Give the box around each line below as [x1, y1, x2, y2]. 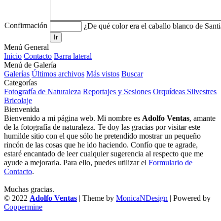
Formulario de [148, 158, 192, 167]
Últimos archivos [32, 69, 84, 78]
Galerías [4, 69, 30, 78]
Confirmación [4, 21, 49, 30]
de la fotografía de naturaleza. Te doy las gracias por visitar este [4, 122, 200, 131]
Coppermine [4, 202, 42, 211]
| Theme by [77, 193, 116, 202]
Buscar [121, 69, 143, 78]
